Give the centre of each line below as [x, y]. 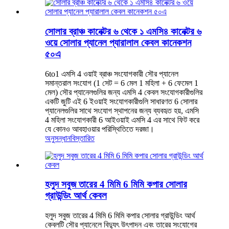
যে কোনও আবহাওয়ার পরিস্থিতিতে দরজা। [100, 129]
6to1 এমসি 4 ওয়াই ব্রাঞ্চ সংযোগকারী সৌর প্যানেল [112, 74]
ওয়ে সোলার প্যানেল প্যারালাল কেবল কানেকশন [118, 42]
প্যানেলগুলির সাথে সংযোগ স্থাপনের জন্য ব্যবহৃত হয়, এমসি [122, 110]
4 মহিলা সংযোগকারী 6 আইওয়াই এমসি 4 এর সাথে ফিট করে [122, 120]
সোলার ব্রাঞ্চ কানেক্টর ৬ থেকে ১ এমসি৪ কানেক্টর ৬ [123, 31]
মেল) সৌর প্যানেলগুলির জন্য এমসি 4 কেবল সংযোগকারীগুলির [124, 92]
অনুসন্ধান [58, 138]
